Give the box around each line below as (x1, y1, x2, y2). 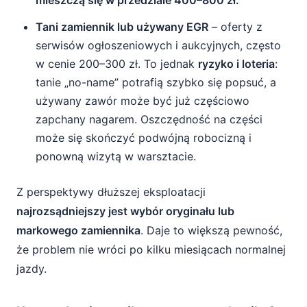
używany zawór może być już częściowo (36, 94, 249, 108)
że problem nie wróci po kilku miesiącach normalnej (16, 243, 286, 256)
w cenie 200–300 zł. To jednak (36, 57, 198, 71)
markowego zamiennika (16, 223, 140, 237)
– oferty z (208, 20, 262, 34)
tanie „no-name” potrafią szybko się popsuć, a (36, 75, 276, 89)
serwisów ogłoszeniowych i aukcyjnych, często (36, 38, 281, 52)
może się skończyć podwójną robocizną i (36, 131, 251, 145)
